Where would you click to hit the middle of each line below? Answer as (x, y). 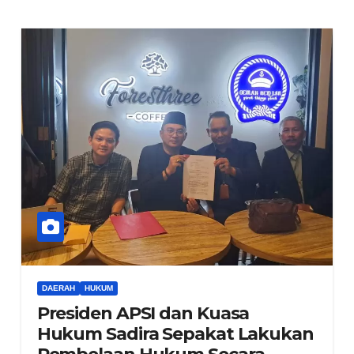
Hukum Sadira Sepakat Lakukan (175, 333)
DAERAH (58, 288)
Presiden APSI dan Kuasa (143, 313)
